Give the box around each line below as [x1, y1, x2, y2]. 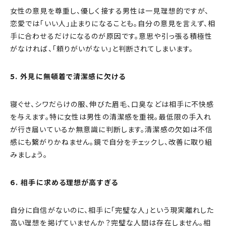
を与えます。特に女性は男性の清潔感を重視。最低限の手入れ [10, 112, 212, 122]
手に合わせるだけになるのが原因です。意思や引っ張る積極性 [10, 32, 213, 41]
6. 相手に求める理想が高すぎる [10, 178, 118, 188]
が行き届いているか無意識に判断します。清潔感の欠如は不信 [10, 125, 213, 135]
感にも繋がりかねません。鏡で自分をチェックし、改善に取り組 [10, 138, 213, 147]
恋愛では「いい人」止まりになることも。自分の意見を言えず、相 [10, 19, 216, 29]
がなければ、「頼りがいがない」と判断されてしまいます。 [10, 44, 194, 54]
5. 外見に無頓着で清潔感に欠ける [10, 72, 126, 82]
